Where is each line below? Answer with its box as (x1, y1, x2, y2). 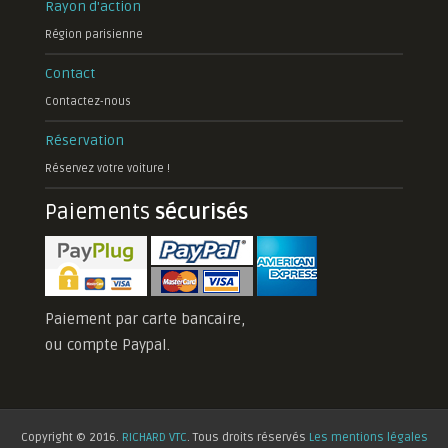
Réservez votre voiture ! (45, 162, 170, 175)
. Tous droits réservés (186, 430, 309, 445)
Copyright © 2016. (20, 430, 122, 445)
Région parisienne (45, 28, 143, 41)
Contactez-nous (45, 95, 131, 108)
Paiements (45, 200, 155, 225)
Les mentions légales (308, 430, 428, 445)
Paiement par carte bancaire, (45, 310, 245, 328)
